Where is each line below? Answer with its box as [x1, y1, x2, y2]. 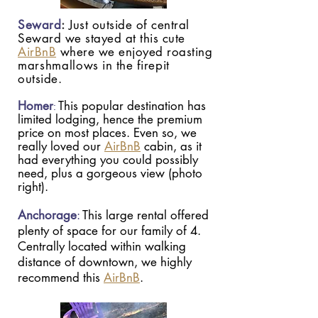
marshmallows [18, 57, 99, 73]
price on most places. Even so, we [18, 125, 197, 141]
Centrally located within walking [18, 238, 186, 254]
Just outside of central [69, 17, 190, 33]
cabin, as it [141, 138, 202, 154]
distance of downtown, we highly [18, 254, 192, 270]
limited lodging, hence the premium [18, 111, 202, 127]
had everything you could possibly [18, 152, 198, 168]
